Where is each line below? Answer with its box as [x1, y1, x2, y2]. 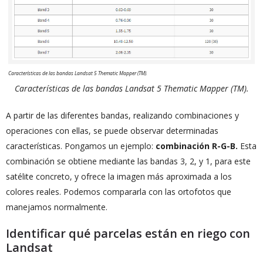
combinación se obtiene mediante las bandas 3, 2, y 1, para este [6, 155, 251, 167]
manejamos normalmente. [6, 201, 107, 213]
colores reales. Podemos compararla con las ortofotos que [6, 186, 231, 197]
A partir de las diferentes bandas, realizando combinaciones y [6, 109, 239, 121]
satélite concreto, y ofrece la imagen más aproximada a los [6, 170, 232, 182]
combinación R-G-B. [156, 140, 238, 151]
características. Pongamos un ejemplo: [6, 140, 156, 151]
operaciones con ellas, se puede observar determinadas [6, 124, 218, 136]
